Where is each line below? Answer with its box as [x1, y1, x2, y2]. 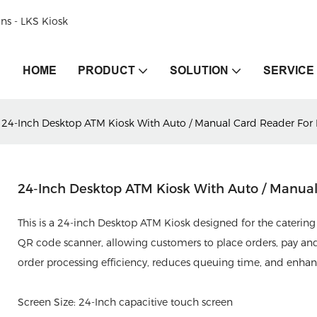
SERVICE [263, 64, 314, 77]
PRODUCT [78, 64, 135, 77]
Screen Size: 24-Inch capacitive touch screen [18, 296, 236, 309]
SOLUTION [170, 64, 229, 77]
